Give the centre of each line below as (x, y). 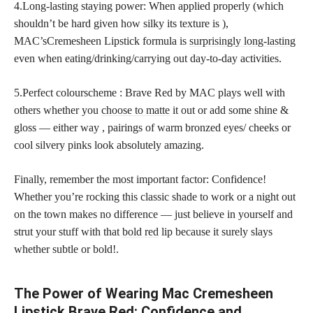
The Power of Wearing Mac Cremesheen (144, 293)
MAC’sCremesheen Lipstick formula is (102, 41)
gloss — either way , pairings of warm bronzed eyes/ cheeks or (152, 127)
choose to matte (136, 110)
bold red (140, 231)
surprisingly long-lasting (242, 41)
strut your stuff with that (68, 231)
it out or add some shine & (229, 110)
